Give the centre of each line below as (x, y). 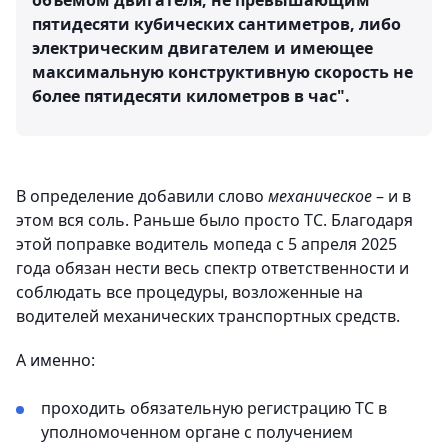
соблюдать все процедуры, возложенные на (189, 291)
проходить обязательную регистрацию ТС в (214, 407)
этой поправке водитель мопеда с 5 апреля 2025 (206, 243)
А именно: (55, 359)
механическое (322, 195)
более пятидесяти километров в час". (191, 95)
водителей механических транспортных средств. (208, 315)
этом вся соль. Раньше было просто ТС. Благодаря (214, 219)
